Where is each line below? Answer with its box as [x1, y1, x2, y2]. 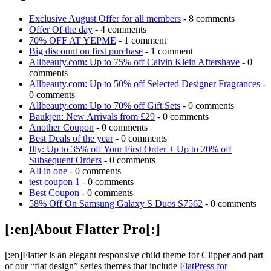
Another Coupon [29, 122, 94, 133]
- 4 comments [93, 24, 146, 35]
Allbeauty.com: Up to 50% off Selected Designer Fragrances [29, 79, 260, 90]
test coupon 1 [29, 177, 80, 188]
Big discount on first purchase [29, 46, 143, 57]
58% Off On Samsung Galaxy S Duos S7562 [29, 198, 203, 209]
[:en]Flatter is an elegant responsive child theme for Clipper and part [5, 250, 263, 261]
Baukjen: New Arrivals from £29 [29, 111, 155, 122]
